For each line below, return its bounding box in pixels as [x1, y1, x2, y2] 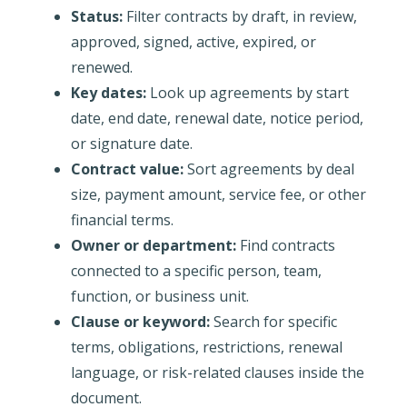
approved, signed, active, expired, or [70, 31, 316, 52]
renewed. [70, 56, 133, 77]
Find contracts [235, 234, 335, 255]
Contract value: [70, 158, 184, 179]
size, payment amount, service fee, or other [70, 184, 366, 204]
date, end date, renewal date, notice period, [70, 107, 363, 128]
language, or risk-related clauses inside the [70, 362, 364, 382]
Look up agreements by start [145, 82, 349, 103]
